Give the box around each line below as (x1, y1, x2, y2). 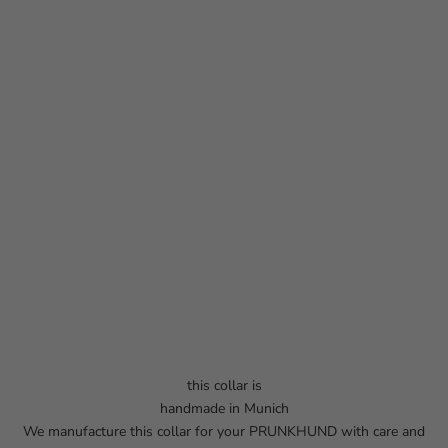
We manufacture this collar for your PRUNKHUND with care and (23, 421, 425, 441)
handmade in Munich (159, 398, 289, 418)
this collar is (186, 375, 262, 395)
